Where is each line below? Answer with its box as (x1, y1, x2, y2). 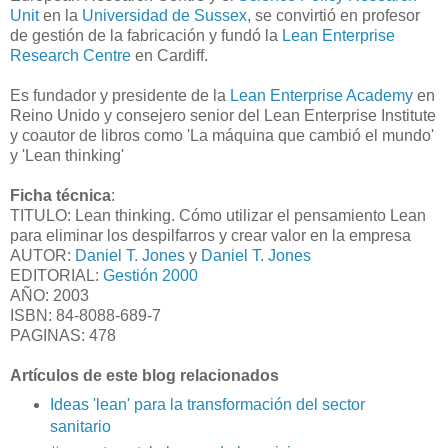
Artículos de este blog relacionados (10, 366, 279, 384)
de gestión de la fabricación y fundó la (10, 26, 282, 44)
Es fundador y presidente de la (10, 86, 230, 104)
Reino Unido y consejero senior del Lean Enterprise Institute (10, 106, 436, 124)
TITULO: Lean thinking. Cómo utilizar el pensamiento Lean (10, 206, 426, 224)
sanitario (49, 417, 111, 435)
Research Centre (10, 46, 131, 64)
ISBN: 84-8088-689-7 (10, 306, 161, 324)
